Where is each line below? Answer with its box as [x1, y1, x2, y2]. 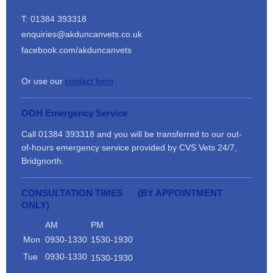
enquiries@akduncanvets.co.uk [21, 29, 142, 39]
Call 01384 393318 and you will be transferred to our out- [21, 129, 242, 139]
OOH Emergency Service [21, 107, 127, 118]
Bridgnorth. [21, 156, 66, 166]
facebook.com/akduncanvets [21, 44, 132, 55]
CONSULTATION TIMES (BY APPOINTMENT [21, 188, 222, 198]
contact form [65, 76, 113, 86]
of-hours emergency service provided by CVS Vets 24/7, [21, 143, 237, 152]
